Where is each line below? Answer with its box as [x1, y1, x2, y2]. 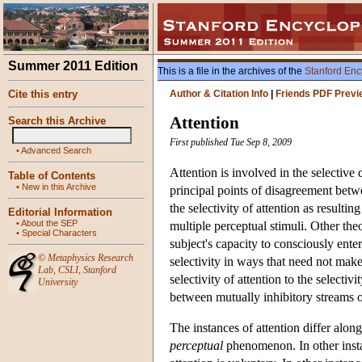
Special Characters [22, 228, 97, 238]
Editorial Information [8, 206, 112, 218]
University [38, 276, 78, 288]
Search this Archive [8, 115, 106, 127]
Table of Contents [8, 170, 95, 182]
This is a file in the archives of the [158, 65, 305, 77]
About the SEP [21, 218, 78, 228]
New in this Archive [22, 182, 96, 192]
